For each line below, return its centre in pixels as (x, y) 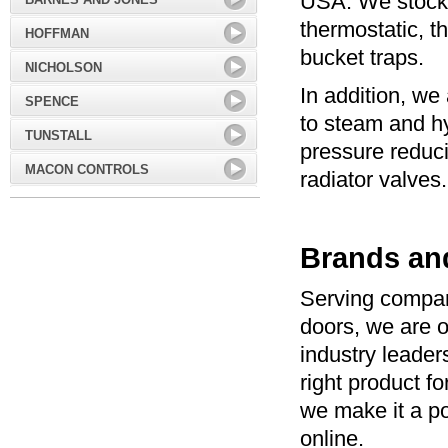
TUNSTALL (58, 135)
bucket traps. (362, 57)
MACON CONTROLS (87, 169)
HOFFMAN (57, 33)
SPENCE (52, 101)
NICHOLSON (63, 67)
